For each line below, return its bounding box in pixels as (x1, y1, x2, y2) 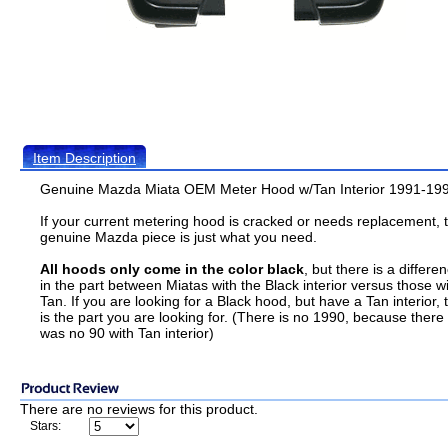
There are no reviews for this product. (20, 401, 258, 417)
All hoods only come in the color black (40, 261, 304, 277)
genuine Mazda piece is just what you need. (40, 229, 317, 245)
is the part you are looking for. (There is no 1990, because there (40, 309, 444, 325)
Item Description (33, 150, 136, 166)
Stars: (30, 419, 61, 433)
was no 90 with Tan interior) (40, 325, 214, 341)
